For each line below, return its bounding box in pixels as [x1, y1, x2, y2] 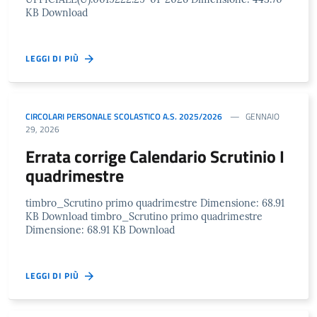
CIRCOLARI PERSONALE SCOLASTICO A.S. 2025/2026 [25, 109, 222, 123]
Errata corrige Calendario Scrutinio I [25, 143, 284, 169]
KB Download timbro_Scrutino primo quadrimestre [25, 209, 263, 223]
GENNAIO [246, 109, 279, 123]
